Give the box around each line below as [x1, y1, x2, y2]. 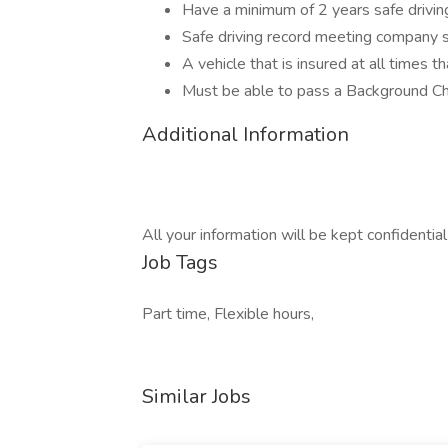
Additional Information [142, 121, 349, 148]
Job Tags [142, 249, 218, 276]
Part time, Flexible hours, [142, 303, 314, 325]
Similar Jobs [142, 383, 251, 410]
